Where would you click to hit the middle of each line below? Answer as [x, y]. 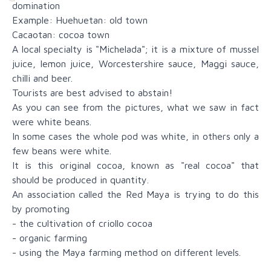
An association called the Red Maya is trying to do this [135, 194]
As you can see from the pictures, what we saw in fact [135, 107]
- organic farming [50, 238]
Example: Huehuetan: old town [80, 20]
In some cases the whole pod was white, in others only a [135, 136]
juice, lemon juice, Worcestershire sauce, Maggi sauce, [135, 64]
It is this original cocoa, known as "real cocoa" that [135, 165]
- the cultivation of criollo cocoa [82, 224]
